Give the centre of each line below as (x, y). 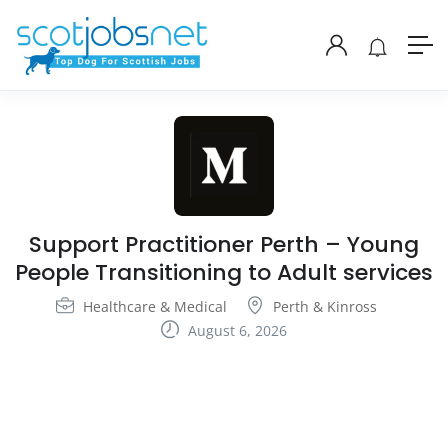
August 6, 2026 (235, 331)
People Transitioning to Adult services (224, 273)
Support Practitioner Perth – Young (224, 245)
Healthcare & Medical (155, 307)
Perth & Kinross (325, 307)
